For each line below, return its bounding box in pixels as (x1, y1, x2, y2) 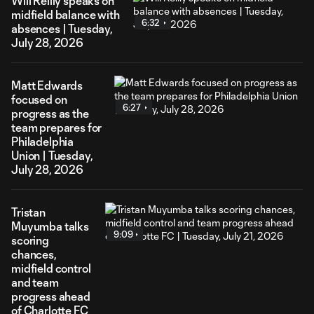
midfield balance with (11, 8, 120, 21)
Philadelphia (11, 135, 74, 148)
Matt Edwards (11, 78, 83, 92)
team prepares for (11, 121, 102, 134)
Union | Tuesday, (11, 149, 93, 162)
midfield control (11, 261, 91, 275)
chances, (11, 247, 57, 261)
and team (11, 275, 59, 289)
